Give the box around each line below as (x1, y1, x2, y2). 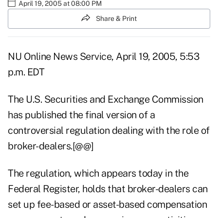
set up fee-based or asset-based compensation (8, 199, 207, 211)
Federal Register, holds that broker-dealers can (8, 183, 208, 195)
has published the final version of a (8, 109, 155, 121)
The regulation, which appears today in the (8, 167, 188, 180)
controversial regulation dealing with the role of (8, 125, 210, 137)
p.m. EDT (8, 66, 44, 78)
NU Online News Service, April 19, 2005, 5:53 (8, 51, 199, 63)
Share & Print (96, 14, 137, 22)
